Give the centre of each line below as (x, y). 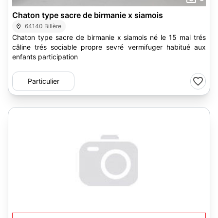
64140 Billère (43, 26)
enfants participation (45, 57)
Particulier (43, 81)
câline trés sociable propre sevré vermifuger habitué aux (46, 47)
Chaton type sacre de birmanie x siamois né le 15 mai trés (109, 37)
